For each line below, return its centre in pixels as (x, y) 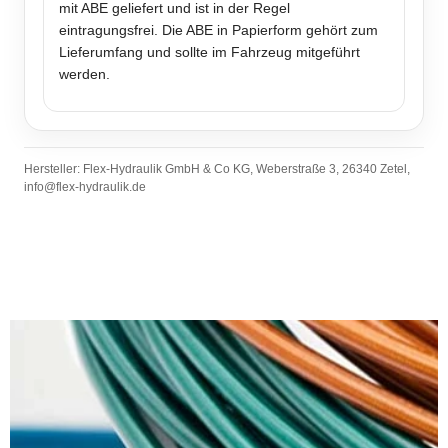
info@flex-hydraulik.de (85, 187)
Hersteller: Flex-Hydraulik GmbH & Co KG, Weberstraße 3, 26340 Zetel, (217, 169)
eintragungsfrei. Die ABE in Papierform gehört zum (218, 30)
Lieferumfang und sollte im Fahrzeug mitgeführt (209, 52)
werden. (84, 74)
